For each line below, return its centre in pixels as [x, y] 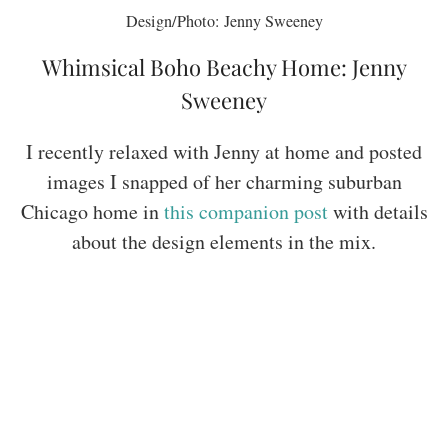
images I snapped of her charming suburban [224, 181]
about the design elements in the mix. [224, 241]
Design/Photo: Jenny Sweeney [224, 20]
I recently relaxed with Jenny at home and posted [224, 151]
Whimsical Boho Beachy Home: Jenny [224, 66]
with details [377, 211]
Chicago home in [92, 211]
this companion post [245, 211]
